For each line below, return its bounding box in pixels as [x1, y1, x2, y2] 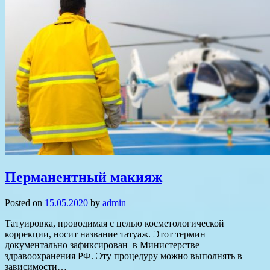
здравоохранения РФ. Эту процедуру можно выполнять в [5, 251, 242, 262]
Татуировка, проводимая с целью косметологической [5, 218, 224, 229]
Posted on [5, 198, 45, 209]
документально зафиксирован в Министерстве [5, 240, 199, 251]
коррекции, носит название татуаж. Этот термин [5, 229, 206, 240]
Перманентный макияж [5, 169, 162, 186]
